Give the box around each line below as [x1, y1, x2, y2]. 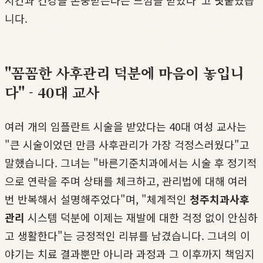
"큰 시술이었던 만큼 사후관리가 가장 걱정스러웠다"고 [5, 136, 249, 152]
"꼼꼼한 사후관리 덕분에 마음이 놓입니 [5, 62, 244, 83]
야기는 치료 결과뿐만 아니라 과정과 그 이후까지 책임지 [5, 245, 255, 261]
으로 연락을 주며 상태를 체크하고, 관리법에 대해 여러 [5, 173, 248, 188]
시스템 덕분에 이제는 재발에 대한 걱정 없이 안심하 [25, 209, 258, 225]
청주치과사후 [190, 191, 249, 207]
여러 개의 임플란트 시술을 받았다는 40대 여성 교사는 [5, 118, 247, 134]
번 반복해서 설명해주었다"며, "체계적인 [5, 191, 190, 207]
